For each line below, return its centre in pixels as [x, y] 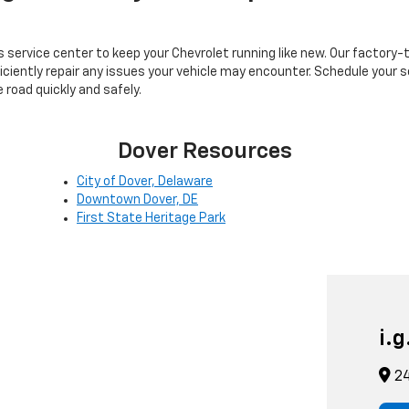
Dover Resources [204, 152]
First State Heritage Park [151, 219]
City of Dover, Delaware [145, 182]
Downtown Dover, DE [137, 200]
